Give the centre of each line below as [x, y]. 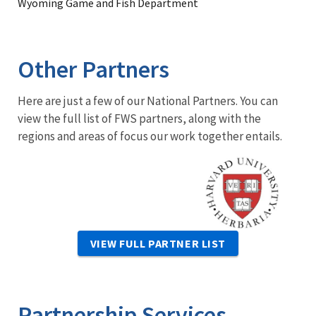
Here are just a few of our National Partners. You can [148, 101]
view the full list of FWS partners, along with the [139, 119]
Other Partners [93, 69]
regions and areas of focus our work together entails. [150, 136]
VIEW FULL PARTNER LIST [158, 244]
